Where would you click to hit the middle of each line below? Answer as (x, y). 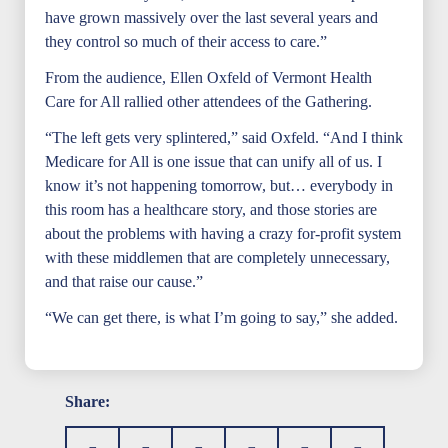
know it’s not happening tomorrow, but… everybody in (219, 185)
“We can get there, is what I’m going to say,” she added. (221, 317)
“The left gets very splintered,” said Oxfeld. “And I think (224, 137)
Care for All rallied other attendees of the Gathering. (208, 101)
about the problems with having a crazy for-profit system (223, 233)
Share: (87, 401)
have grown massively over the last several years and (211, 17)
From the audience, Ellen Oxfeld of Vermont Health (208, 77)
